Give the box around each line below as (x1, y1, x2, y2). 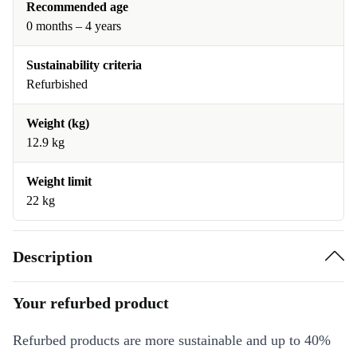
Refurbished (26, 77, 88, 91)
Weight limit (26, 175, 92, 188)
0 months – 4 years (26, 19, 121, 33)
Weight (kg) (26, 116, 89, 130)
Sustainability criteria (26, 58, 142, 72)
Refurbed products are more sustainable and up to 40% (13, 332, 331, 348)
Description (13, 247, 92, 265)
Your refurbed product (13, 294, 169, 312)
